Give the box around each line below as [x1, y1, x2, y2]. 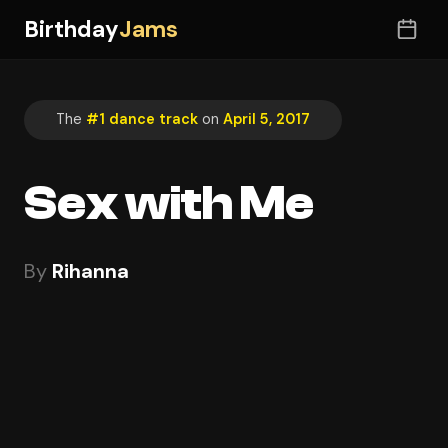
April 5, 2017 [223, 110, 310, 129]
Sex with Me [24, 175, 314, 231]
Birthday [24, 14, 119, 44]
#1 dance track [86, 110, 198, 129]
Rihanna [52, 257, 129, 284]
